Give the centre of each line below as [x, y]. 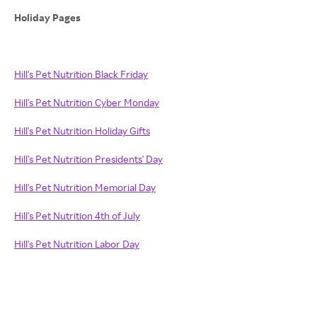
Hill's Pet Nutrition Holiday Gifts [82, 131]
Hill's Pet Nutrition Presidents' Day [88, 159]
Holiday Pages [47, 17]
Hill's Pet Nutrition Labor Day [77, 244]
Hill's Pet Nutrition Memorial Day [85, 187]
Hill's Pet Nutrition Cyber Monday [87, 102]
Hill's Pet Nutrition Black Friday [81, 74]
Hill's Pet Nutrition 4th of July [77, 215]
